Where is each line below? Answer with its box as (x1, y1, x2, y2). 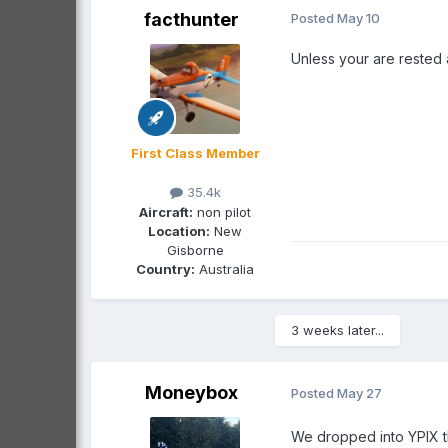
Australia (195, 260, 254, 277)
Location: (148, 222, 210, 239)
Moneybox (144, 381, 238, 403)
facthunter (143, 9, 239, 31)
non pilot (193, 203, 251, 220)
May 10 (337, 10, 380, 27)
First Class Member (130, 145, 260, 162)
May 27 (337, 385, 382, 402)
